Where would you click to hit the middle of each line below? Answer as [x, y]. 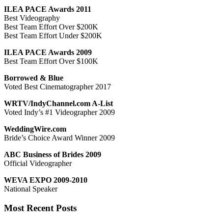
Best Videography [32, 18]
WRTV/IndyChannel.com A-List [58, 103]
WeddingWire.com [35, 129]
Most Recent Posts [40, 208]
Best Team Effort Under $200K [53, 35]
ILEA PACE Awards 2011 [48, 9]
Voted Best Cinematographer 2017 [57, 86]
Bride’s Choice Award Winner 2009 [59, 137]
